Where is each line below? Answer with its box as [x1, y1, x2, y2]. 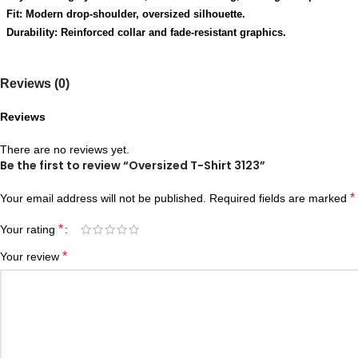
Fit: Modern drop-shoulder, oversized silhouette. [6, 8, 245, 20]
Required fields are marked [209, 192, 350, 205]
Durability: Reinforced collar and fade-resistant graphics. [6, 26, 286, 38]
